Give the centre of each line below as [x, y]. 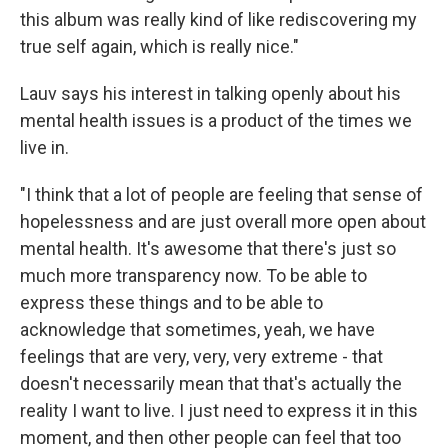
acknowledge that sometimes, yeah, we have [197, 329]
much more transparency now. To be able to [193, 275]
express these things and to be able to [171, 302]
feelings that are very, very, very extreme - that [201, 356]
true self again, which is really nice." [159, 46]
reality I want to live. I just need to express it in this [219, 410]
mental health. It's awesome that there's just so [208, 248]
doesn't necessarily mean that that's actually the [211, 383]
